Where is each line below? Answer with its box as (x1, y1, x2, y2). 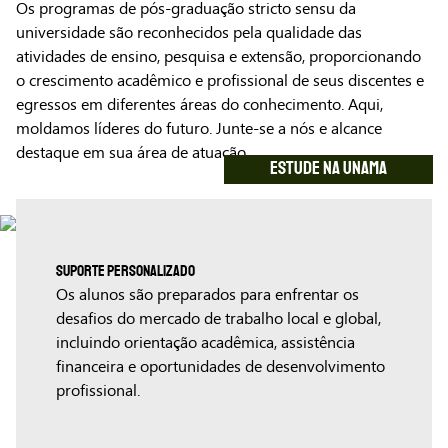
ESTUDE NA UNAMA (263, 158, 393, 179)
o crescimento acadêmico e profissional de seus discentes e (16, 71, 424, 91)
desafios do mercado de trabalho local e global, (56, 309, 381, 329)
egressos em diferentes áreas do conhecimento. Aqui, (16, 95, 383, 115)
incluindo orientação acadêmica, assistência (56, 333, 355, 353)
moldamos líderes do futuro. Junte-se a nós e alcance (16, 119, 382, 139)
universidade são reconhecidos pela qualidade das (16, 23, 362, 43)
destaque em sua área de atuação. (16, 143, 249, 163)
